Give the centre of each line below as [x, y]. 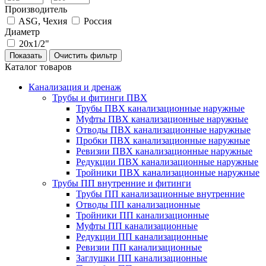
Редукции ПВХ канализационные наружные [167, 162]
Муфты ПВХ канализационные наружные [162, 119]
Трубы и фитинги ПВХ [100, 98]
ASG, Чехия [43, 21]
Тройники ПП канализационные [142, 215]
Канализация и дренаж [75, 87]
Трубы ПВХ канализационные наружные [160, 108]
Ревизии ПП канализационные [139, 247]
